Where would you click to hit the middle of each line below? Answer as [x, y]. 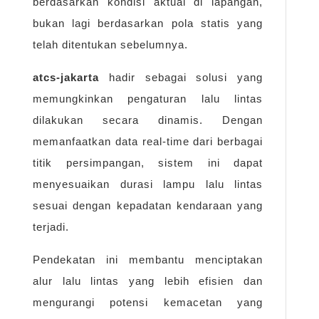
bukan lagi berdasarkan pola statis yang [148, 23]
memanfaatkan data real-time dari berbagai [148, 142]
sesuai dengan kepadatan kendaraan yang [148, 206]
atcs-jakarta [66, 78]
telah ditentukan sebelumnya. [110, 45]
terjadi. [51, 227]
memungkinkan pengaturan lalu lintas [148, 99]
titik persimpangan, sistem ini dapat [148, 163]
